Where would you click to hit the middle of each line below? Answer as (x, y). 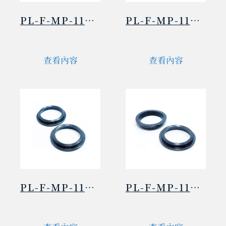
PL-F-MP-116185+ (195, 20)
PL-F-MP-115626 (90, 20)
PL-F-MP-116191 (195, 187)
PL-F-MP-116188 (90, 187)
